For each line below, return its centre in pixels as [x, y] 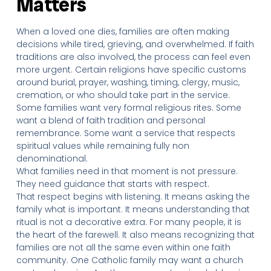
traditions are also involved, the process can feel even [133, 57]
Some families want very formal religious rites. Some [129, 108]
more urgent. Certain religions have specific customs [131, 70]
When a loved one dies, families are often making [122, 31]
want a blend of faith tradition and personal [110, 120]
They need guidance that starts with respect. [113, 184]
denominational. [52, 158]
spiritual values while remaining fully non [103, 146]
